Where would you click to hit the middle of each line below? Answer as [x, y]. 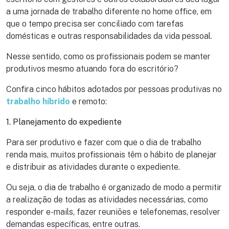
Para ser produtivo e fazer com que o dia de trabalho [104, 143]
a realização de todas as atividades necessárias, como [107, 200]
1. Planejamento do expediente [64, 122]
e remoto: [88, 102]
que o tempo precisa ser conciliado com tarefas [95, 24]
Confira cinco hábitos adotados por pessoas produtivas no [114, 89]
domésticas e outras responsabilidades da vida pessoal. [109, 36]
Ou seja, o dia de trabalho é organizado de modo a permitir [114, 188]
